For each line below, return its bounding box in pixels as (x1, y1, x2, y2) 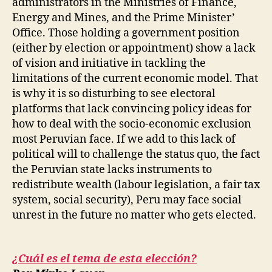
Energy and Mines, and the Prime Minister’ (12, 10, 235, 25)
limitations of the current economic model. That (12, 71, 258, 86)
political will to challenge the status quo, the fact (12, 147, 260, 161)
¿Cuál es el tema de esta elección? (12, 252, 197, 266)
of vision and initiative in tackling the (12, 56, 206, 70)
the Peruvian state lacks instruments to (12, 162, 212, 177)
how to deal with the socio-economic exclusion (12, 117, 251, 131)
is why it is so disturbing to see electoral (12, 86, 216, 101)
